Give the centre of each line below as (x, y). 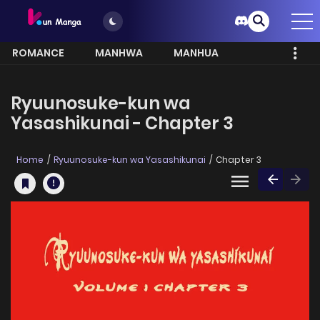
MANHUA (196, 53)
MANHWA (119, 53)
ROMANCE (38, 53)
